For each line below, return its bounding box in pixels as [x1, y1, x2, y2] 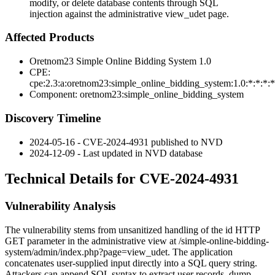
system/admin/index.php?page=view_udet [5, 247, 168, 258]
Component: [29, 89, 80, 100]
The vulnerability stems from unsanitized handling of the [5, 225, 225, 236]
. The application [168, 247, 233, 258]
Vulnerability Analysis [5, 199, 115, 213]
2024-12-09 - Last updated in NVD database [29, 147, 203, 158]
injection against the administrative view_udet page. [29, 8, 229, 19]
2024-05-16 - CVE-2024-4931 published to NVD [29, 136, 223, 147]
